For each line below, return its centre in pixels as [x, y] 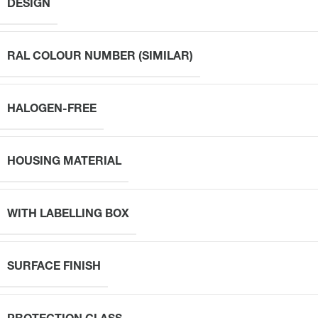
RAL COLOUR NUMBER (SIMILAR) [100, 57]
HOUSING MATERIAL [64, 162]
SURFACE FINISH [54, 267]
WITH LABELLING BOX [68, 215]
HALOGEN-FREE [52, 110]
